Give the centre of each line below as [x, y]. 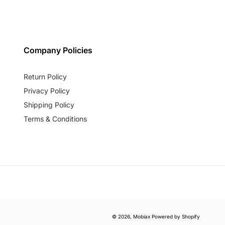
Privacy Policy [46, 91]
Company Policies [58, 50]
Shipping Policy [49, 105]
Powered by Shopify [176, 217]
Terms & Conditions [55, 119]
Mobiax [142, 217]
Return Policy [45, 77]
